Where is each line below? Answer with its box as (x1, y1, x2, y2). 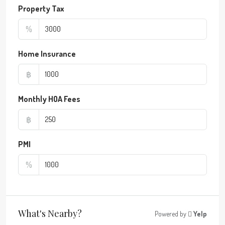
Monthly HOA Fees (18, 93, 80, 104)
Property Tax (18, 3, 64, 14)
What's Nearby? (18, 207, 82, 220)
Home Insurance (18, 48, 76, 59)
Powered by (155, 209, 188, 218)
